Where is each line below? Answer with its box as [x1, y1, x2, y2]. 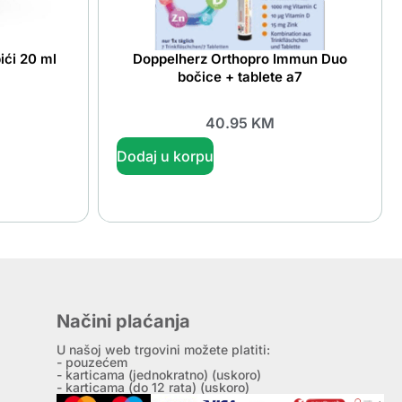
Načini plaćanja [57, 310, 191, 333]
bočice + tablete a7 [177, 67, 302, 85]
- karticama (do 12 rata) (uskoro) [57, 380, 250, 396]
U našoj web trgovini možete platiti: [57, 342, 271, 358]
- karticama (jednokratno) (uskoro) [57, 367, 262, 383]
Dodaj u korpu [116, 147, 214, 166]
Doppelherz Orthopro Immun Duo [132, 49, 347, 67]
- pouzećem [57, 354, 128, 371]
